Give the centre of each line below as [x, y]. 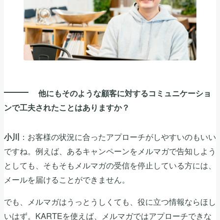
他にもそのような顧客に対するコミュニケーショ [125, 93]
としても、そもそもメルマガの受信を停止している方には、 [110, 165]
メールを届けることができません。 [67, 179]
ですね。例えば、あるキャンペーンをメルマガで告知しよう [110, 151]
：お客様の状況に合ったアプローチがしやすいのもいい [118, 136]
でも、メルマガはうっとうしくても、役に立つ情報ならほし [110, 202]
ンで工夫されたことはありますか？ [67, 107]
